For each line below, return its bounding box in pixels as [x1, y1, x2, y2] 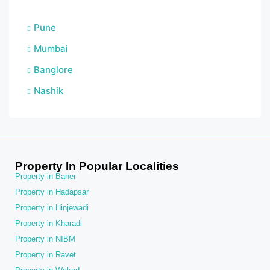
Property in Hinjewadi [15, 203, 89, 213]
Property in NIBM [15, 234, 75, 244]
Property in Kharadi [15, 219, 82, 228]
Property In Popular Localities [15, 160, 179, 173]
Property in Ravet [15, 250, 76, 260]
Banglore [34, 64, 73, 76]
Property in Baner [15, 172, 76, 181]
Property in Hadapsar [15, 187, 89, 197]
